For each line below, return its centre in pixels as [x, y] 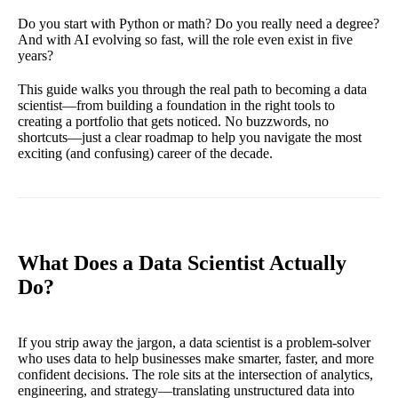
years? [36, 55]
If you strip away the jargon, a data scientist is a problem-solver [194, 342]
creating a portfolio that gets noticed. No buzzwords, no [173, 121]
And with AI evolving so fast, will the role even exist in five [185, 39]
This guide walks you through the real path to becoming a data [192, 89]
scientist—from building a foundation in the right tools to [176, 105]
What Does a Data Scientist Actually [182, 263]
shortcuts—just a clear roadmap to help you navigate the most [190, 137]
